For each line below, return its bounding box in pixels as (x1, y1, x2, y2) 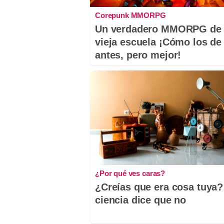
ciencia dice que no (95, 194, 186, 206)
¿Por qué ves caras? (95, 169, 165, 178)
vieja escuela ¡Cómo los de (95, 36, 222, 48)
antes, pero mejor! (95, 49, 181, 61)
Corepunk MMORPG (95, 11, 166, 20)
